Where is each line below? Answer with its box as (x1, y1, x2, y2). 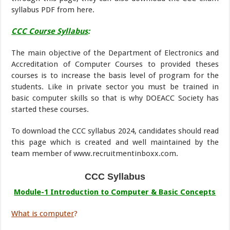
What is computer (11, 209, 74, 218)
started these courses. (11, 105, 89, 114)
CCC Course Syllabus (11, 27, 88, 36)
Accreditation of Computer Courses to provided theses (11, 60, 219, 69)
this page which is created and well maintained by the (11, 138, 219, 147)
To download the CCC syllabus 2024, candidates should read (11, 126, 219, 136)
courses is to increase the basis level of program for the (11, 71, 219, 80)
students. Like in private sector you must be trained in (11, 82, 219, 91)
